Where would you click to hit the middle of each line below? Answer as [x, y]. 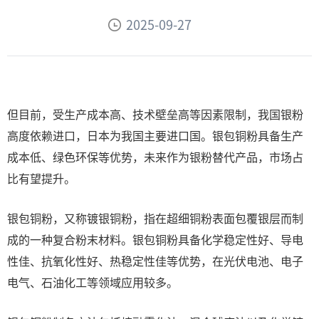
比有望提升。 [41, 178]
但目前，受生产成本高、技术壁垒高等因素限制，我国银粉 [155, 114]
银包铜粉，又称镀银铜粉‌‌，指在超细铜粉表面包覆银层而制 [155, 218]
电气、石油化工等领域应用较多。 [93, 282]
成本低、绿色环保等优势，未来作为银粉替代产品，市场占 [155, 157]
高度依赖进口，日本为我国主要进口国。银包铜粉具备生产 [155, 135]
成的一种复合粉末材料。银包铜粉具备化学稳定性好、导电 [155, 239]
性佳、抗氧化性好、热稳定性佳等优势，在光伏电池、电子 [155, 261]
